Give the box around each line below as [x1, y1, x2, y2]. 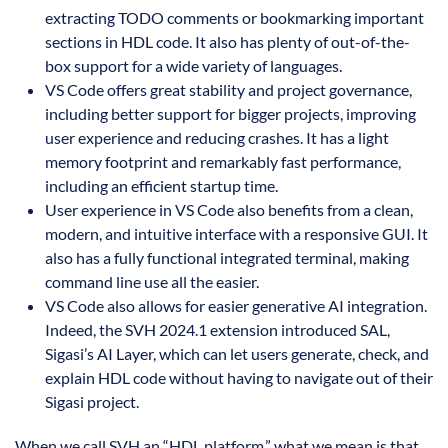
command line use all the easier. [45, 272, 259, 292]
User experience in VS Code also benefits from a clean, [45, 200, 413, 220]
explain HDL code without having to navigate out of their [45, 368, 433, 388]
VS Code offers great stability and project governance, [45, 80, 412, 100]
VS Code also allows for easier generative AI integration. [45, 296, 427, 316]
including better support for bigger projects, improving [45, 104, 416, 124]
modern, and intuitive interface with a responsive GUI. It [45, 224, 428, 244]
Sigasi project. [45, 392, 139, 412]
